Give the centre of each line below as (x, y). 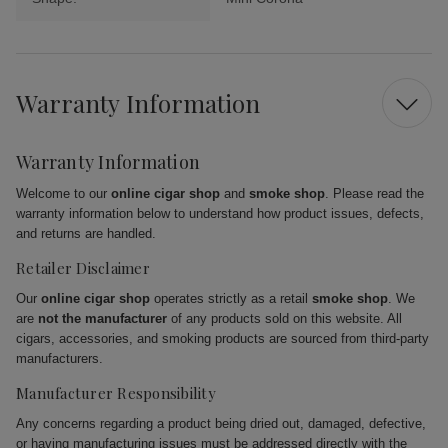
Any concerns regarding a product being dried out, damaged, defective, (221, 424)
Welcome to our (63, 194)
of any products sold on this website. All (284, 319)
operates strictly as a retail (231, 299)
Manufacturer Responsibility (116, 393)
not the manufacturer (102, 319)
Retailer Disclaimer (83, 268)
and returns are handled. (86, 234)
